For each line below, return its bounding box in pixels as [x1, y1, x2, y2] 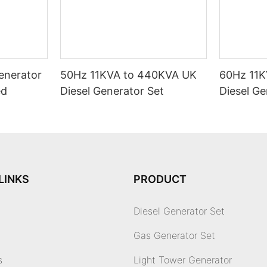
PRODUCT [133, 173, 187, 186]
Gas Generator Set [133, 229, 215, 242]
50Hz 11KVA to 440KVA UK [60, 69, 197, 82]
